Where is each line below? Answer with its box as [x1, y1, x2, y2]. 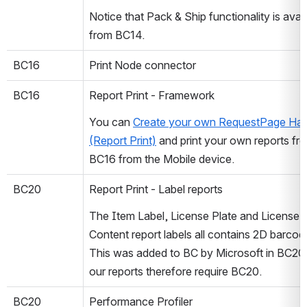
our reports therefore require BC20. [89, 264, 262, 278]
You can [89, 114, 133, 129]
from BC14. [89, 27, 145, 42]
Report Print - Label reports [89, 182, 223, 196]
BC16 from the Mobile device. [89, 151, 234, 166]
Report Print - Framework [89, 88, 214, 102]
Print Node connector [89, 58, 196, 72]
